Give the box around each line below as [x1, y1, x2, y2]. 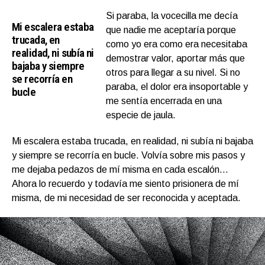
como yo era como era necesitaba [106, 38, 248, 49]
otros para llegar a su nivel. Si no [106, 67, 241, 77]
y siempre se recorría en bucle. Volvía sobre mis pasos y [12, 150, 245, 160]
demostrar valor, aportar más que [106, 53, 245, 63]
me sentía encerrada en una [106, 95, 222, 106]
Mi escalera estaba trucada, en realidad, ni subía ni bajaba [12, 135, 253, 146]
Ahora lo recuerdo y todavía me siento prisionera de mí [12, 178, 239, 189]
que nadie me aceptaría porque [106, 24, 237, 35]
